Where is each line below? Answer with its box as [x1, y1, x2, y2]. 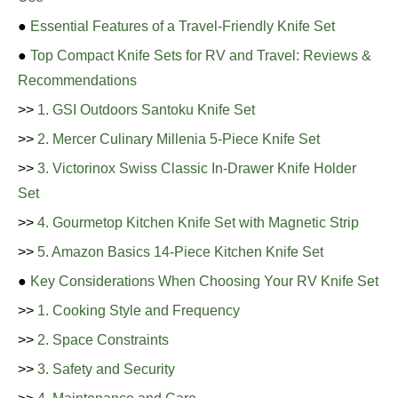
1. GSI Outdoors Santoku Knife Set [37, 102, 255, 117]
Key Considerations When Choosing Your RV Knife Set [30, 274, 378, 289]
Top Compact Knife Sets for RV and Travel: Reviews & [30, 48, 371, 63]
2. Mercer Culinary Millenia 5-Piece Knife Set [37, 131, 320, 147]
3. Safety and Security [37, 362, 175, 377]
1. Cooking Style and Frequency [37, 303, 240, 318]
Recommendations [18, 73, 137, 88]
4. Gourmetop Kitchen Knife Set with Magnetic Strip [37, 215, 359, 230]
